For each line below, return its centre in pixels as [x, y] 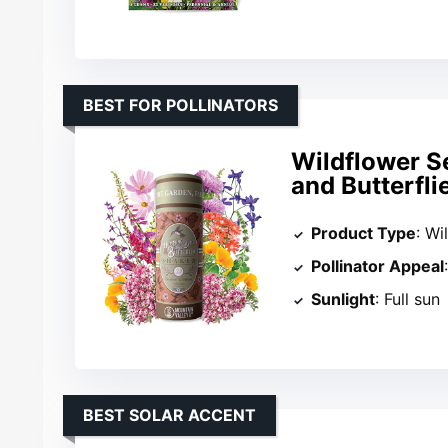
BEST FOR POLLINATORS [181, 104]
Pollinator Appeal [378, 266]
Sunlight [343, 299]
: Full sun [408, 299]
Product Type [364, 233]
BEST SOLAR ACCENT [170, 415]
